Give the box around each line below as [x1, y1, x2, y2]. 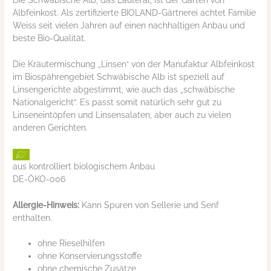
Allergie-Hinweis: [13, 200, 80, 210]
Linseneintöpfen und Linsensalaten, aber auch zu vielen [13, 109, 232, 120]
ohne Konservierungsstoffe [38, 251, 142, 261]
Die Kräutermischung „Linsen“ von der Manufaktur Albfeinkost [13, 59, 255, 69]
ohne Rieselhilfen [38, 238, 105, 249]
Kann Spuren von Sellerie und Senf [79, 200, 220, 210]
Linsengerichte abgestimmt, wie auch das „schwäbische [13, 84, 235, 94]
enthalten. [13, 212, 53, 223]
